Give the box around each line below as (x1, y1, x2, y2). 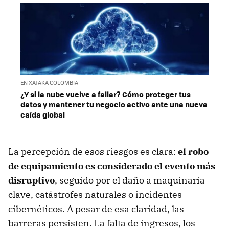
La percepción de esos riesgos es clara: (8, 146, 176, 158)
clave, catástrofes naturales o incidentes (8, 189, 182, 201)
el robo (176, 146, 209, 158)
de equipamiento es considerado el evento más (8, 160, 215, 172)
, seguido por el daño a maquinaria (55, 174, 205, 187)
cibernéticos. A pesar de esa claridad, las (8, 203, 184, 215)
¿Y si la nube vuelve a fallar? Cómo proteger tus (20, 88, 191, 100)
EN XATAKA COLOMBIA (20, 79, 78, 87)
